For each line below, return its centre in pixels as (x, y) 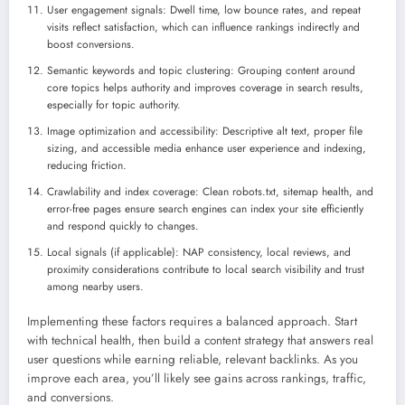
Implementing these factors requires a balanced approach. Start (192, 321)
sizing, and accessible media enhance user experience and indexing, (207, 148)
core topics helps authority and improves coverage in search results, (205, 87)
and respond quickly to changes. (123, 226)
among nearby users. (95, 286)
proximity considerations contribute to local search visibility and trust (206, 269)
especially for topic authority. (114, 104)
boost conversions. (91, 44)
